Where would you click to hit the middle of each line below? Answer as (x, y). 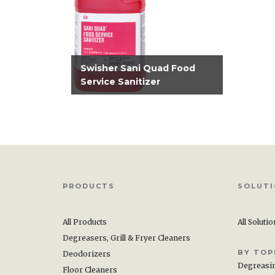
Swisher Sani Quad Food (137, 68)
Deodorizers (87, 254)
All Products (85, 222)
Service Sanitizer (120, 82)
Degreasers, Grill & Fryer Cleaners (126, 238)
